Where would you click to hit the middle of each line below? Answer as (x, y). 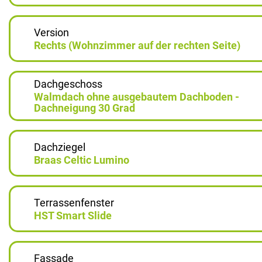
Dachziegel (60, 147)
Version (51, 32)
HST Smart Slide (73, 215)
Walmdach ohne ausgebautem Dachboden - (137, 97)
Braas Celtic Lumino (82, 160)
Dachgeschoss (68, 84)
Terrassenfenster (74, 202)
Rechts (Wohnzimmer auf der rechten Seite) (137, 45)
